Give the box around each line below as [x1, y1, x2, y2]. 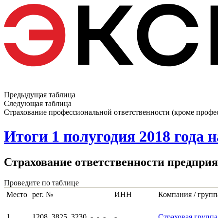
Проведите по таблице [4, 178, 79, 187]
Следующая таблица [4, 99, 72, 108]
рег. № [32, 190, 53, 199]
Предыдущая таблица [4, 91, 75, 99]
